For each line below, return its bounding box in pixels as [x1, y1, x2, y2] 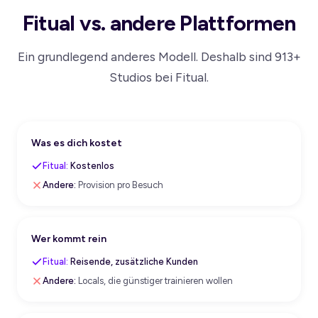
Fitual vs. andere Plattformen [22, 10, 296, 37]
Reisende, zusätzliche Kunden [68, 256, 198, 268]
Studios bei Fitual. [109, 70, 209, 85]
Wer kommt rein [31, 233, 106, 246]
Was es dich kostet [31, 137, 122, 150]
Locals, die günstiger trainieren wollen [76, 275, 233, 287]
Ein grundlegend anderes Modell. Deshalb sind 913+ [17, 49, 301, 65]
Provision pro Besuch [76, 180, 163, 191]
